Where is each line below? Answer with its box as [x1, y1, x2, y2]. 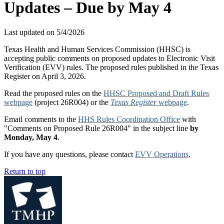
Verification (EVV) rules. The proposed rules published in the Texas [4, 62, 218, 71]
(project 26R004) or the [32, 97, 110, 106]
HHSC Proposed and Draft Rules [103, 88, 209, 97]
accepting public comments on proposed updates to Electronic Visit [4, 53, 215, 62]
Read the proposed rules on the [4, 88, 103, 97]
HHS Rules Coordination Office [78, 114, 180, 123]
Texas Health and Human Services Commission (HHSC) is [4, 44, 190, 53]
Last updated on [4, 27, 56, 36]
